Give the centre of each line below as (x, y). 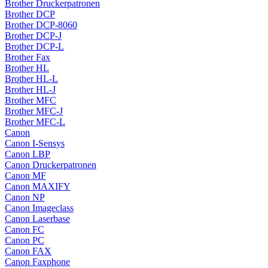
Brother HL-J (30, 89)
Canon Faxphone (37, 262)
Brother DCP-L (34, 46)
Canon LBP (28, 154)
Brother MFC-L (35, 122)
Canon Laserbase (37, 219)
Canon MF (25, 176)
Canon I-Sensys (35, 143)
